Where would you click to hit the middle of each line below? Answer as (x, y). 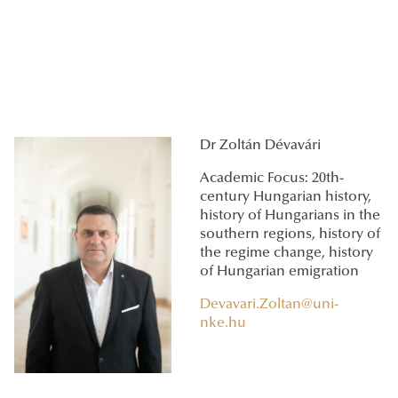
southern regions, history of (290, 235)
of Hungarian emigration (279, 272)
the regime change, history (287, 254)
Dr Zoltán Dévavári (260, 146)
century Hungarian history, (286, 198)
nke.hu (223, 324)
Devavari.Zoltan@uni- (269, 305)
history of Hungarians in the (290, 216)
